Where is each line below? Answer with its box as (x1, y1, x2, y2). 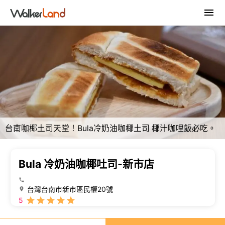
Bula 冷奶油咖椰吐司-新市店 (18, 158, 154, 171)
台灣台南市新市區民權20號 (27, 185, 113, 194)
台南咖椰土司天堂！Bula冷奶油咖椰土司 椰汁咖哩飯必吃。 (5, 124, 216, 134)
